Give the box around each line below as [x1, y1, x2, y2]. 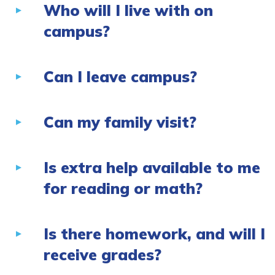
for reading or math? [44, 179, 203, 198]
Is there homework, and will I [44, 224, 265, 244]
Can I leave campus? [44, 67, 197, 87]
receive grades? [44, 245, 161, 265]
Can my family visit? [44, 112, 196, 132]
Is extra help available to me [44, 158, 260, 177]
